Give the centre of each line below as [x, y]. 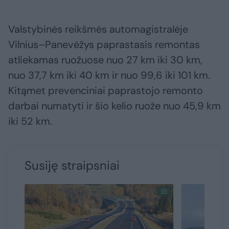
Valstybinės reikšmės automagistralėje [98, 29]
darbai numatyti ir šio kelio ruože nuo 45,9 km [114, 106]
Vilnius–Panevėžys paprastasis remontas [104, 45]
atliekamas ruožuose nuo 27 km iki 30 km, [105, 60]
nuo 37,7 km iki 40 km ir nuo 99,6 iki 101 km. [109, 75]
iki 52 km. [30, 121]
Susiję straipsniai [72, 166]
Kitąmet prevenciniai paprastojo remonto [106, 91]
